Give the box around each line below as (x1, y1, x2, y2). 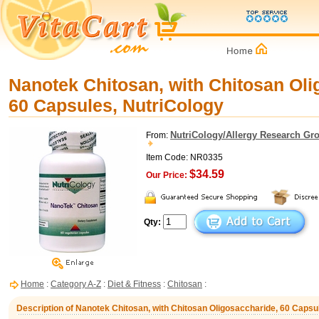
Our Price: (146, 170, 187, 180)
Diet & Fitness (108, 279, 161, 289)
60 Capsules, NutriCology (9, 95, 224, 115)
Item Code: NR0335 (146, 152, 223, 162)
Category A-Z (51, 279, 101, 289)
